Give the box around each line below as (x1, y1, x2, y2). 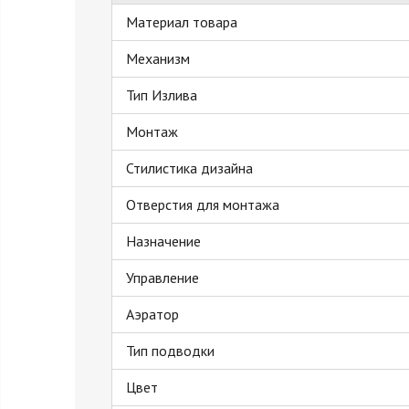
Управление (126, 268, 199, 287)
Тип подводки (126, 341, 215, 360)
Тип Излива (126, 86, 197, 104)
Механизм (126, 49, 190, 68)
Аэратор (126, 305, 179, 323)
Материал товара (126, 13, 237, 31)
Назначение (126, 232, 201, 250)
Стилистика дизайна (126, 159, 253, 177)
